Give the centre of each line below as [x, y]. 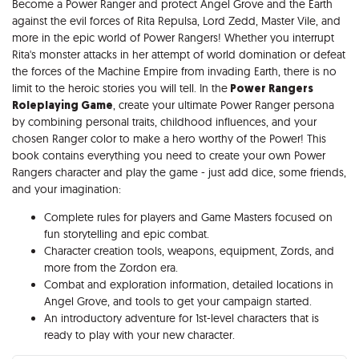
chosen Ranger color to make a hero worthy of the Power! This [169, 138]
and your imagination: [67, 189]
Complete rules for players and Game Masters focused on [188, 217]
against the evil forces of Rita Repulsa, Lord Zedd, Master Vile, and [176, 20]
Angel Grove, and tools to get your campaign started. [178, 301]
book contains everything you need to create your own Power [169, 155]
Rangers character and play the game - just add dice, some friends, [179, 172]
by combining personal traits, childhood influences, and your [164, 121]
